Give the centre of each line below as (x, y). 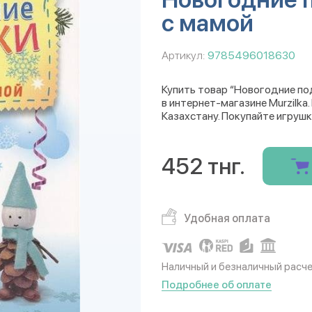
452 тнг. (203, 166)
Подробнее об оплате (217, 285)
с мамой (208, 23)
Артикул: (183, 55)
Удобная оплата (227, 218)
